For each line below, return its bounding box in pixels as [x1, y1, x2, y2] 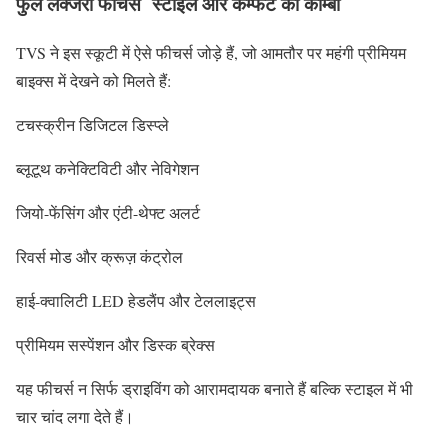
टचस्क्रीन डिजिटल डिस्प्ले [16, 113, 169, 135]
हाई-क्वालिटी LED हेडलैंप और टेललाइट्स [16, 289, 256, 311]
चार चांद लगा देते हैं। [16, 405, 134, 427]
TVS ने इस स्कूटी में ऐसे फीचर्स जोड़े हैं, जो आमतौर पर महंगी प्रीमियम [16, 41, 406, 63]
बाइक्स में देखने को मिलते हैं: [16, 69, 171, 91]
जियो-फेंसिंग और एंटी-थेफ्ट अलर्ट [16, 201, 200, 223]
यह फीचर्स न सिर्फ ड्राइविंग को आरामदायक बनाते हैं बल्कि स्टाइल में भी [16, 377, 413, 399]
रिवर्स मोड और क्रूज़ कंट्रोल [16, 245, 183, 267]
